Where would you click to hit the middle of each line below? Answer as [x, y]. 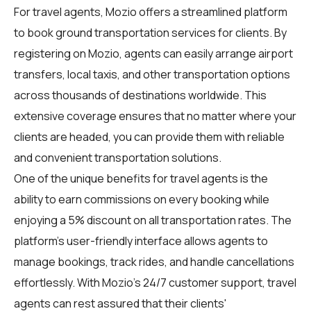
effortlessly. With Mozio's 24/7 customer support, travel [155, 282]
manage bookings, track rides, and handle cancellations [154, 261]
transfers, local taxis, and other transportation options [152, 74]
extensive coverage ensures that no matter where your [155, 116]
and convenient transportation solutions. [118, 157]
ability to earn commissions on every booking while [142, 199]
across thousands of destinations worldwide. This [140, 95]
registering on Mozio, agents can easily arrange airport [153, 53]
